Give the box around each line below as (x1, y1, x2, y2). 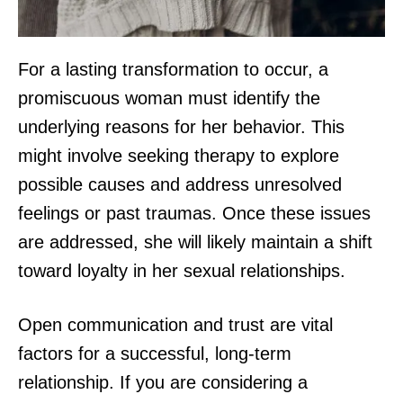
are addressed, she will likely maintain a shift (18, 231, 372, 252)
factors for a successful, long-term (18, 343, 291, 363)
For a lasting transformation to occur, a (18, 58, 328, 79)
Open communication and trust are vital (18, 314, 333, 335)
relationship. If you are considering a (18, 372, 308, 392)
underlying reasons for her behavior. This (18, 116, 345, 137)
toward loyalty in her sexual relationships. (18, 260, 345, 281)
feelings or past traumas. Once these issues (18, 202, 371, 223)
